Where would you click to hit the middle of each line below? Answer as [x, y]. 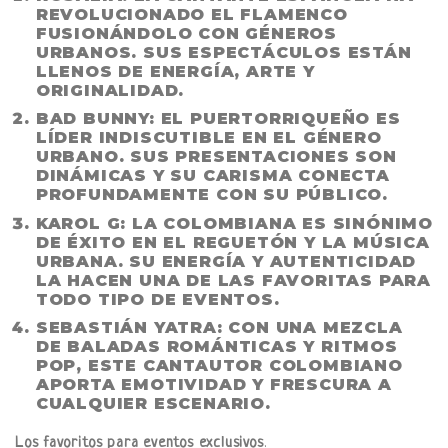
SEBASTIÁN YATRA [126, 328]
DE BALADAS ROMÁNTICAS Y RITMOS [216, 347]
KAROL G [78, 223]
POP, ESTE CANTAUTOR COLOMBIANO [219, 366]
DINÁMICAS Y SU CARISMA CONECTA [212, 176]
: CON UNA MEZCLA [309, 328]
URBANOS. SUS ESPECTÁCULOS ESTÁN [223, 52]
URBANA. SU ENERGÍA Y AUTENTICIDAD [226, 261]
